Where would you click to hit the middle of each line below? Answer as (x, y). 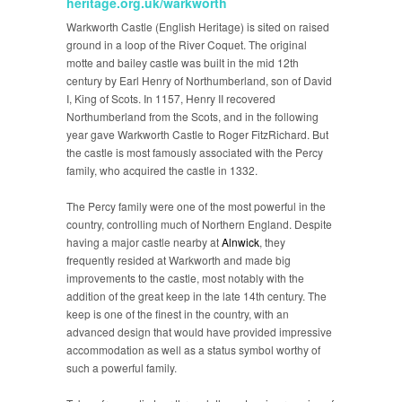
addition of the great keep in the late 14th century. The (197, 296)
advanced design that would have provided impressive (199, 332)
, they (272, 242)
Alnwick (240, 242)
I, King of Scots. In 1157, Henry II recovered (171, 98)
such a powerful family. (122, 367)
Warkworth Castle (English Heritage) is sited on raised (198, 26)
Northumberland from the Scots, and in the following (192, 116)
